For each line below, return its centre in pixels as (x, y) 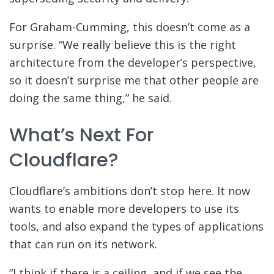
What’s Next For (81, 135)
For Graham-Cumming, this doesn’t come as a (130, 27)
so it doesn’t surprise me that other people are (134, 80)
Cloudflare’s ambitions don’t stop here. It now (130, 191)
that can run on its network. (83, 244)
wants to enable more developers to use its (124, 208)
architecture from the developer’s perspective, (133, 62)
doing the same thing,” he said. (91, 98)
